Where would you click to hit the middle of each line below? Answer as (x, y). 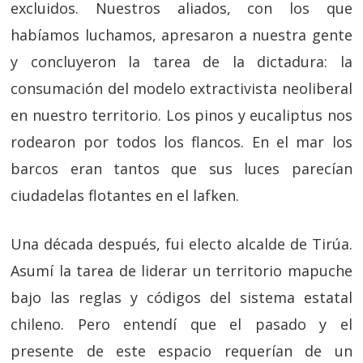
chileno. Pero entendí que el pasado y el (181, 324)
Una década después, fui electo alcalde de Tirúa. (181, 244)
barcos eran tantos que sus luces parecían (181, 169)
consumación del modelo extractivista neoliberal (181, 88)
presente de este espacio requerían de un (181, 351)
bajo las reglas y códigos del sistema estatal (181, 297)
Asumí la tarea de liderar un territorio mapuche (181, 271)
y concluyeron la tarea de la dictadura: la (181, 62)
